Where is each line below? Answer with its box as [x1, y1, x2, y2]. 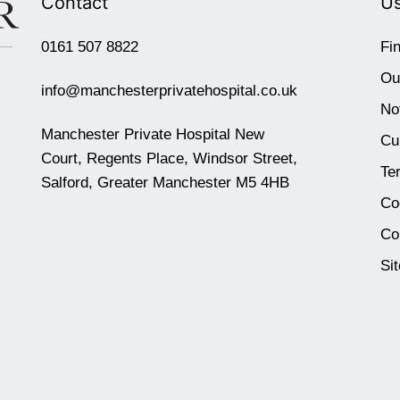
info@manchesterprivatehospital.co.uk [41, 82, 297, 99]
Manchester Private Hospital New [41, 126, 264, 143]
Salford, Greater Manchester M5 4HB [41, 174, 289, 191]
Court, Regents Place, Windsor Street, [41, 150, 297, 167]
